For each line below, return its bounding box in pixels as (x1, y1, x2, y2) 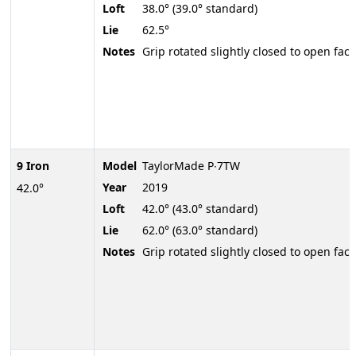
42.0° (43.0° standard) (142, 201, 257, 217)
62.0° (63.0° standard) (142, 222, 257, 238)
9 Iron (16, 158, 49, 174)
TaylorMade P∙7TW (142, 158, 240, 174)
